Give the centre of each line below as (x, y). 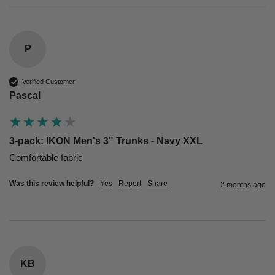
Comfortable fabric (46, 157)
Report (130, 184)
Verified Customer (48, 81)
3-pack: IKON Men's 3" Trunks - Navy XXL (106, 141)
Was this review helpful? (52, 184)
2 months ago (243, 185)
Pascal (25, 95)
